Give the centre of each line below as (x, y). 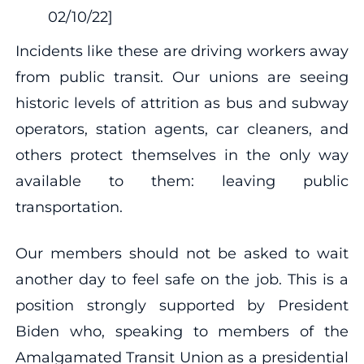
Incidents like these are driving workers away (182, 51)
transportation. (69, 207)
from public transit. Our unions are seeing (182, 77)
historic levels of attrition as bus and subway (182, 103)
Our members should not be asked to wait (182, 253)
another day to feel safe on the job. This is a (182, 279)
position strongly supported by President (182, 305)
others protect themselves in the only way (182, 155)
